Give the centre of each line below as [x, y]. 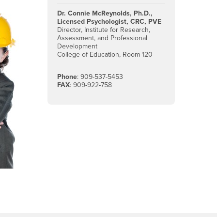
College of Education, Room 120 [105, 55]
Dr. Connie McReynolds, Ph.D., [105, 14]
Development [77, 46]
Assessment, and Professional [102, 38]
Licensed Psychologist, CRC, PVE [109, 22]
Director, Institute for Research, [104, 30]
